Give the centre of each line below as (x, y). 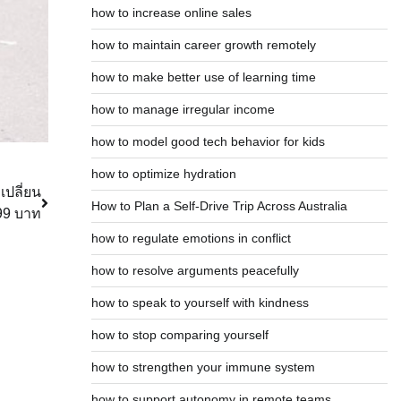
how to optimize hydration (163, 174)
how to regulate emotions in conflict (191, 238)
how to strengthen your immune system (203, 367)
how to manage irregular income (183, 109)
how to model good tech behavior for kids (208, 141)
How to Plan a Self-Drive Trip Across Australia (219, 206)
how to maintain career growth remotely (203, 45)
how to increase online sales (171, 13)
